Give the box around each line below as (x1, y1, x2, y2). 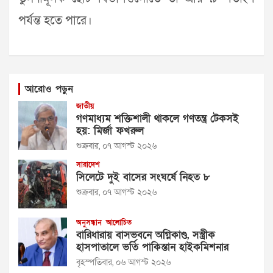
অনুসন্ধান (76, 217, 102, 227)
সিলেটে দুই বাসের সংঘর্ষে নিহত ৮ (76, 169, 210, 184)
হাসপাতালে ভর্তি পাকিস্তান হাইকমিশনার (76, 239, 229, 254)
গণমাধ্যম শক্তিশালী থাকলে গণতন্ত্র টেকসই (76, 111, 239, 126)
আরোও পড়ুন (25, 82, 73, 96)
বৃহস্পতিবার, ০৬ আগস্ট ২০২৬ (76, 256, 171, 268)
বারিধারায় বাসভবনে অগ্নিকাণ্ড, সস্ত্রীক (76, 227, 215, 242)
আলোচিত (106, 217, 132, 227)
